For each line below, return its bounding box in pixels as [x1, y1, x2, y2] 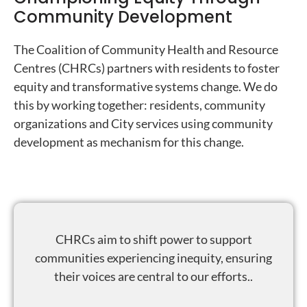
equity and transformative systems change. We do [14, 78, 278, 94]
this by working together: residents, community [14, 97, 265, 112]
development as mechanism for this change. [14, 134, 244, 149]
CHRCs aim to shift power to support [55, 231, 252, 247]
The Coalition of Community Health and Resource [14, 41, 278, 57]
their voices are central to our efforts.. [54, 268, 253, 284]
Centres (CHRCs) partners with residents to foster [14, 60, 280, 75]
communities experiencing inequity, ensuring [35, 249, 272, 265]
